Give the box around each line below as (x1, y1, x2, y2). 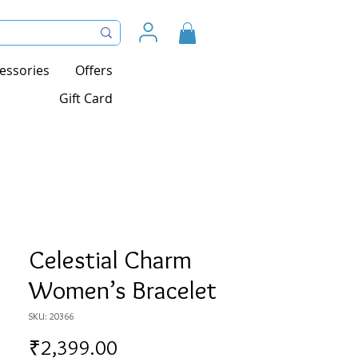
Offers (75, 62, 113, 80)
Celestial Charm (29, 244, 192, 276)
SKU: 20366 (29, 310, 74, 323)
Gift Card (59, 89, 113, 108)
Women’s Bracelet (29, 274, 217, 306)
